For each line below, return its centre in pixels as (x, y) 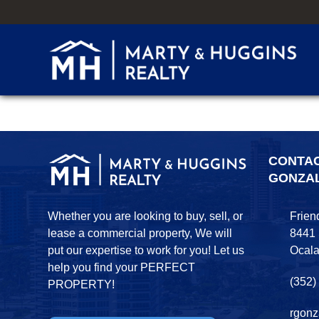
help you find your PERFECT (122, 267)
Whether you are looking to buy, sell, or (146, 216)
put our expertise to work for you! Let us (146, 250)
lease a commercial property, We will (140, 233)
